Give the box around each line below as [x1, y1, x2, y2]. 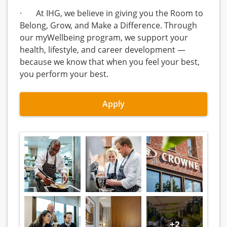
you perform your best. [20, 68, 110, 80]
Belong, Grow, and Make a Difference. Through [20, 20, 197, 31]
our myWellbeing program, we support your [20, 32, 188, 44]
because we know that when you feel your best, [20, 56, 200, 68]
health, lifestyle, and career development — [20, 44, 185, 56]
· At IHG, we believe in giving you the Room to [20, 8, 203, 19]
